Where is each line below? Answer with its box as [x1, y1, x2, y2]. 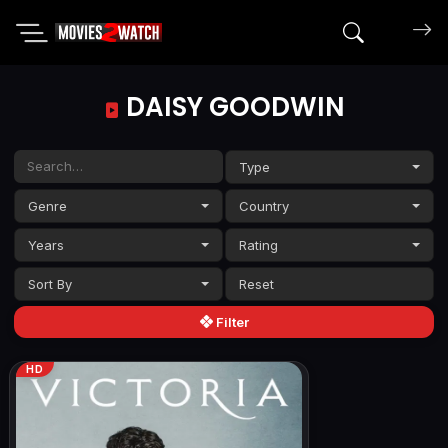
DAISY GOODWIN [119, 89, 345, 125]
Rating [239, 236, 279, 253]
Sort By [28, 275, 73, 292]
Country [239, 197, 290, 214]
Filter [212, 313, 249, 330]
